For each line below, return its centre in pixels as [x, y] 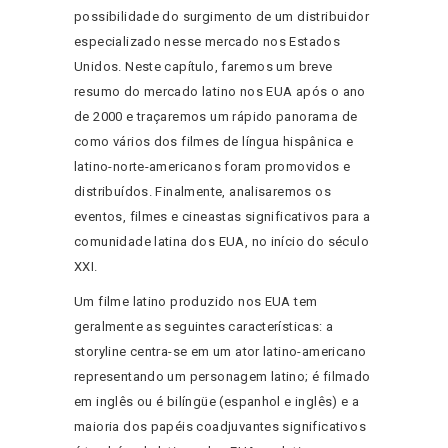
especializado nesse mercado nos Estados [207, 42]
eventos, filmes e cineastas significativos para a [222, 217]
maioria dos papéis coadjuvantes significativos [220, 427]
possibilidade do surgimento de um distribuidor [221, 17]
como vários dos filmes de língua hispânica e [214, 142]
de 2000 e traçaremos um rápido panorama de [216, 117]
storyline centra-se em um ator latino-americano [220, 352]
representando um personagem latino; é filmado [222, 377]
